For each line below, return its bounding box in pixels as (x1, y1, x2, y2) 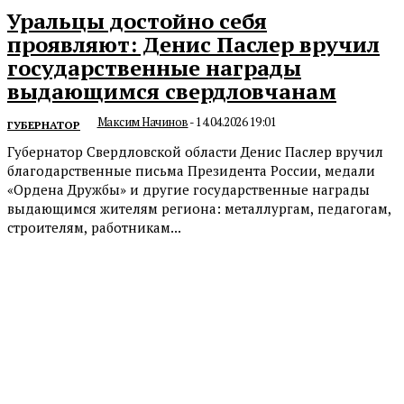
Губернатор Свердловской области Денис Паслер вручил (7, 142, 383, 161)
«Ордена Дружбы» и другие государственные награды (7, 180, 370, 199)
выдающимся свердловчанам (7, 77, 336, 106)
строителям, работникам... (7, 218, 181, 237)
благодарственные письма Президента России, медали (7, 161, 375, 180)
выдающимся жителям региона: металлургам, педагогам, (7, 199, 391, 218)
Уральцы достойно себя (7, 6, 267, 36)
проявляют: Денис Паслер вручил (7, 30, 380, 60)
